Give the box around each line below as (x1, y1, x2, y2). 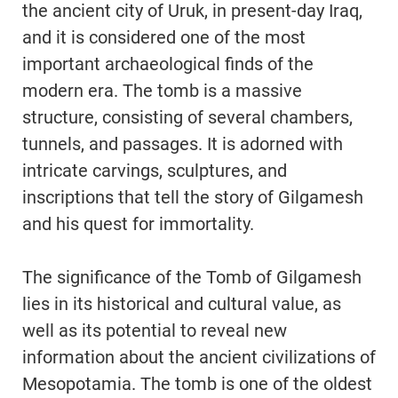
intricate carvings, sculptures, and (22, 160, 287, 182)
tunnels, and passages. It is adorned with (22, 133, 343, 155)
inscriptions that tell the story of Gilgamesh (22, 187, 363, 209)
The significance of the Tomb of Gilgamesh (22, 267, 362, 289)
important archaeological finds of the (22, 53, 314, 76)
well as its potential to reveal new (22, 320, 287, 342)
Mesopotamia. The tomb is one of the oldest (22, 373, 372, 395)
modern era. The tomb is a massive (22, 80, 302, 102)
